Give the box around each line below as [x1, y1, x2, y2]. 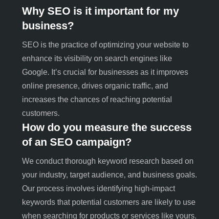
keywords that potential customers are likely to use [22, 197, 196, 206]
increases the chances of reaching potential [22, 95, 172, 104]
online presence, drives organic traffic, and [22, 81, 168, 90]
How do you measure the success [22, 121, 192, 133]
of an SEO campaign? [22, 135, 131, 148]
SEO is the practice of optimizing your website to [22, 40, 189, 49]
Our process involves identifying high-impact [22, 184, 175, 193]
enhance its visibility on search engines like [22, 54, 172, 63]
